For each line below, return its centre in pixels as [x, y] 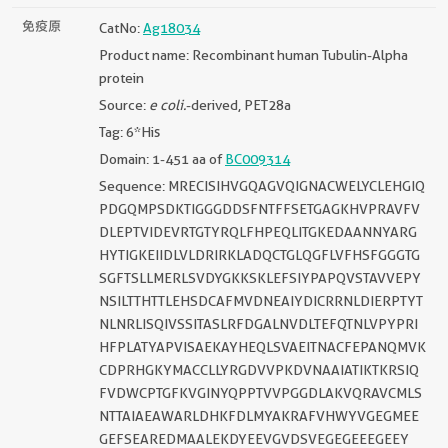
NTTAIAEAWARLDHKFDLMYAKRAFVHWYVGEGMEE [259, 415]
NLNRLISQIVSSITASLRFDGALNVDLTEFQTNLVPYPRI [258, 323]
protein [121, 77]
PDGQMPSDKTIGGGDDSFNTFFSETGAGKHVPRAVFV [259, 208]
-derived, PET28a [238, 104]
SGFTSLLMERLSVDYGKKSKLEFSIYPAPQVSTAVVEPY [260, 277]
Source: [124, 104]
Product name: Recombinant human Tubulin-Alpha [253, 54]
